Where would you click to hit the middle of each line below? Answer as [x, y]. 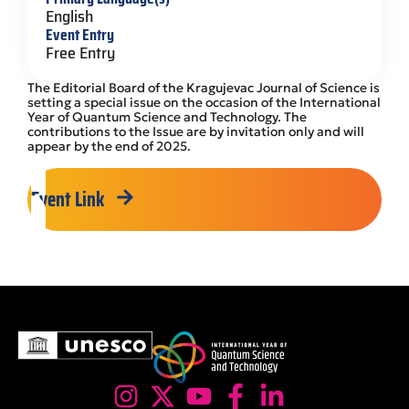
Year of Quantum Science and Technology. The [167, 117]
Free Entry [80, 53]
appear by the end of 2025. [109, 146]
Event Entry [80, 35]
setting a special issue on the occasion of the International [204, 102]
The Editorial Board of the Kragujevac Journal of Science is [204, 88]
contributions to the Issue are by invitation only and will [196, 131]
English [69, 16]
